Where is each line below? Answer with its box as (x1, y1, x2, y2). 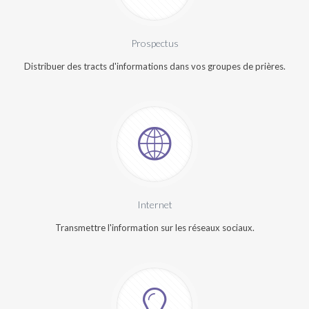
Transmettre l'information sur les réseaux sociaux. (54, 222, 255, 233)
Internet (137, 199, 172, 210)
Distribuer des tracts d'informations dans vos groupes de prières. (23, 61, 286, 72)
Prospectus (130, 37, 179, 49)
